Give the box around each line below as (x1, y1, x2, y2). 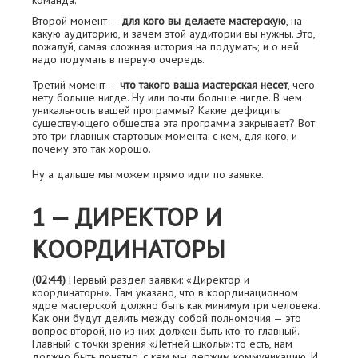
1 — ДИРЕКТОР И (32, 201, 222, 233)
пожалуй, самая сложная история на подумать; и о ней (32, 39, 299, 54)
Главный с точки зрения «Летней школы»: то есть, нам (32, 336, 292, 351)
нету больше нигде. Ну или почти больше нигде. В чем (32, 90, 302, 105)
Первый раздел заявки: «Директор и (66, 272, 249, 287)
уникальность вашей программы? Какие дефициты (32, 103, 281, 117)
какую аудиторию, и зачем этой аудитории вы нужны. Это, (32, 26, 315, 41)
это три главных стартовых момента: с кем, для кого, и (32, 129, 297, 143)
